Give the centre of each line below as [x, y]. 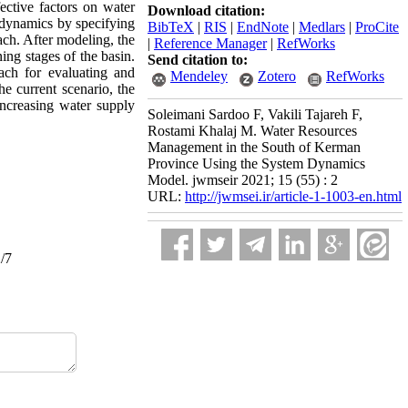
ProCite [377, 27]
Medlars [322, 27]
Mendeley [199, 76]
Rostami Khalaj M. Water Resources [252, 131]
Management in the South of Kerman [254, 147]
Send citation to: [198, 60]
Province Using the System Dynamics [256, 163]
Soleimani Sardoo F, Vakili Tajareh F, [255, 114]
